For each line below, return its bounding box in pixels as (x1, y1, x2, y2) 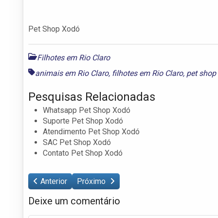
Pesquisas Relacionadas (28, 90, 155, 104)
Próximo (77, 176, 108, 186)
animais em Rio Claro (35, 68, 109, 78)
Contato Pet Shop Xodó (43, 148, 123, 158)
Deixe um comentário (28, 195, 120, 207)
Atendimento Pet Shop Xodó (43, 127, 140, 136)
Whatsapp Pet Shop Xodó (43, 105, 130, 115)
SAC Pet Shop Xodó (43, 137, 111, 147)
